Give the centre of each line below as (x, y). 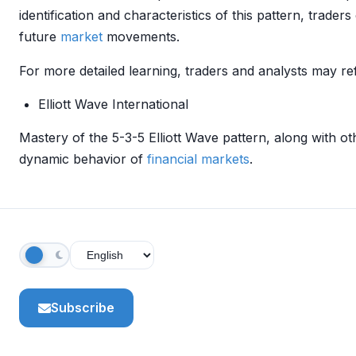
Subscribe (83, 308)
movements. (141, 37)
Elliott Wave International (113, 104)
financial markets (198, 159)
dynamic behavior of (83, 159)
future (40, 37)
